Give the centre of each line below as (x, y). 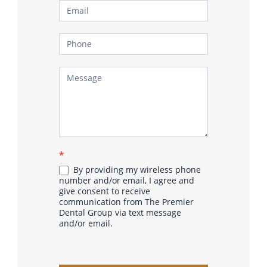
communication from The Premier (126, 201)
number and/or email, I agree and (127, 180)
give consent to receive (105, 191)
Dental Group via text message (120, 212)
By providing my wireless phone (136, 169)
